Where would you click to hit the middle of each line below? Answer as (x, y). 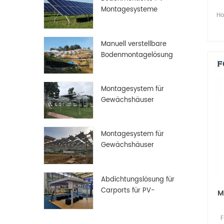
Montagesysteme (129, 10)
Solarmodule (121, 201)
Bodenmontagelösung (137, 55)
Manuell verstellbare (133, 44)
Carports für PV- (128, 190)
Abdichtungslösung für (137, 179)
